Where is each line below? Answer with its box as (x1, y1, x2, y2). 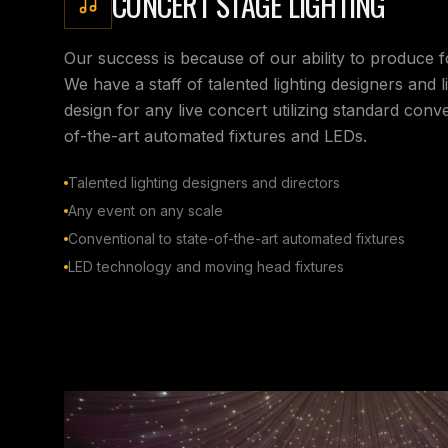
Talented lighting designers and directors (68, 173, 340, 191)
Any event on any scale (68, 201, 223, 219)
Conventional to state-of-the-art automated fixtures (68, 229, 405, 247)
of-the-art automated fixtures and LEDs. (64, 125, 367, 146)
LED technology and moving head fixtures (68, 257, 344, 275)
